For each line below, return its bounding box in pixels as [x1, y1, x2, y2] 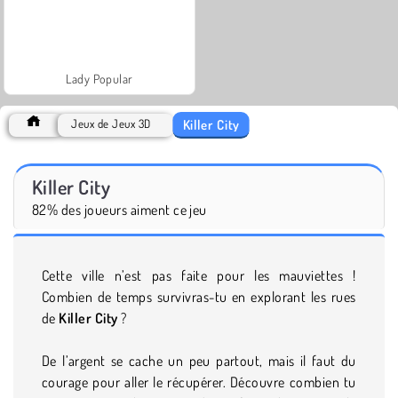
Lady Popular [66, 70, 133, 86]
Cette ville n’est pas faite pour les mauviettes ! [42, 266, 356, 284]
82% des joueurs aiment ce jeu [32, 200, 207, 219]
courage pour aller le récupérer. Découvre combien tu [42, 372, 356, 391]
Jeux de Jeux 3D [71, 115, 151, 131]
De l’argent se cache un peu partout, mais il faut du [42, 351, 356, 370]
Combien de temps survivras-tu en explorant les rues [42, 287, 356, 306]
